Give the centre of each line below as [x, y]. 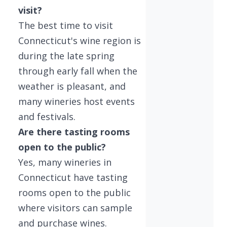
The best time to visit [66, 25]
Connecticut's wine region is [80, 40]
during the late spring [66, 55]
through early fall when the [78, 71]
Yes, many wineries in [65, 162]
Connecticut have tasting [73, 177]
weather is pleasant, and [72, 86]
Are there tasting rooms [74, 131]
